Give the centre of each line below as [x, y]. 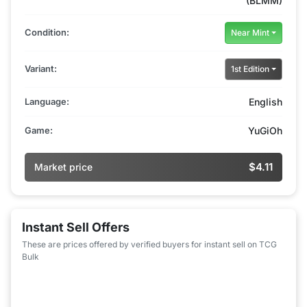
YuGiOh [265, 130]
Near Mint [250, 32]
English [266, 101]
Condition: [47, 33]
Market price [63, 167]
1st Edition [250, 69]
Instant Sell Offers [76, 227]
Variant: [41, 69]
